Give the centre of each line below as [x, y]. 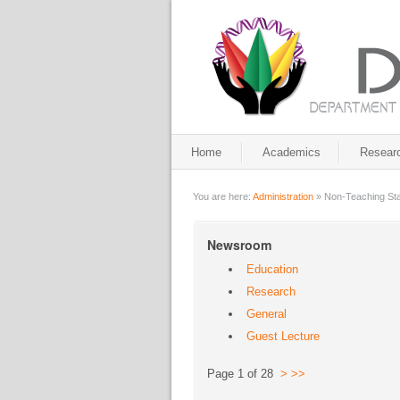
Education [273, 269]
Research [271, 292]
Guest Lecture [283, 336]
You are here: [223, 196]
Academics [292, 152]
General [267, 314]
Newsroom [240, 245]
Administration [283, 196]
